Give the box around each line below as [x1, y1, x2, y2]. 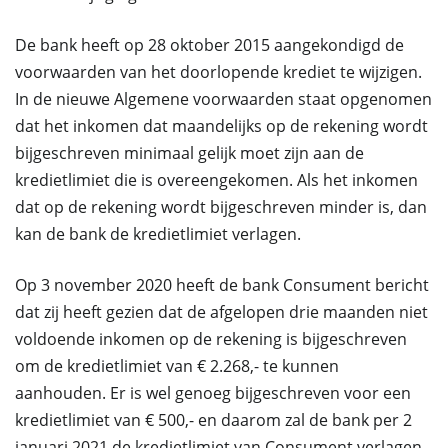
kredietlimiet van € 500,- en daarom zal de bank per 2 [15, 409, 412, 431]
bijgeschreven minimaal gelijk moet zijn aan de [15, 142, 364, 164]
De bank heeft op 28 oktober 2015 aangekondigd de [15, 34, 404, 56]
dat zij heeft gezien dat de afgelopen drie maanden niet [15, 301, 428, 323]
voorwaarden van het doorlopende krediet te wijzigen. [15, 61, 422, 83]
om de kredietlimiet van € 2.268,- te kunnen [15, 355, 339, 377]
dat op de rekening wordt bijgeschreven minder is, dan [15, 196, 427, 218]
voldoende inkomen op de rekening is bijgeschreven [15, 328, 407, 350]
